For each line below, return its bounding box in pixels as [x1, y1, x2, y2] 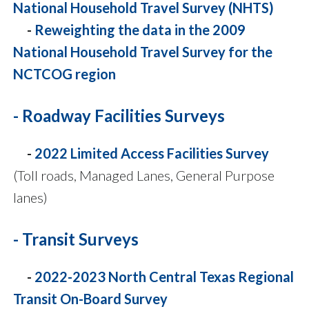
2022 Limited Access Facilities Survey [34, 145, 269, 162]
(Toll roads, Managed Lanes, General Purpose [13, 167, 275, 184]
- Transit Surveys [13, 229, 139, 250]
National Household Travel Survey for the [13, 43, 272, 61]
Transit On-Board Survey [13, 290, 168, 308]
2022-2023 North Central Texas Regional [34, 268, 294, 286]
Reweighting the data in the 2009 [34, 21, 246, 39]
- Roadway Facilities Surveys [13, 106, 225, 126]
